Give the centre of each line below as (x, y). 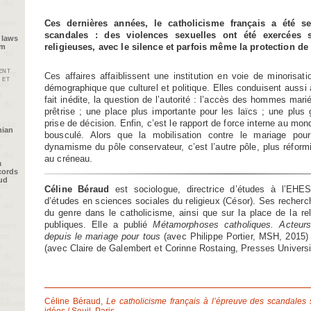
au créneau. (69, 158)
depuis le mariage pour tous (103, 237)
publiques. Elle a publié (99, 225)
